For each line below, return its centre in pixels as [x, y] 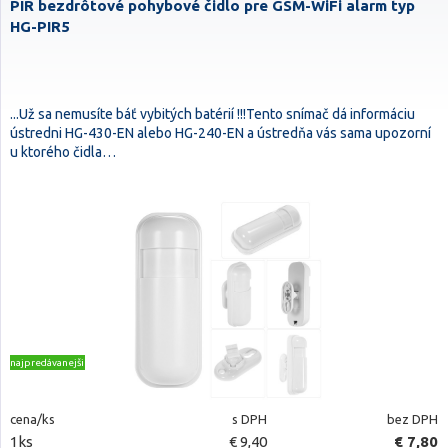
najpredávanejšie [50, 362]
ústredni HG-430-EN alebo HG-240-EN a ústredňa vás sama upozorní [220, 133]
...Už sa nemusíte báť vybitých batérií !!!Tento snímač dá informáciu [212, 114]
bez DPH [412, 419]
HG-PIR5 [40, 26]
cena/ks [32, 419]
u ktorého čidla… [63, 152]
